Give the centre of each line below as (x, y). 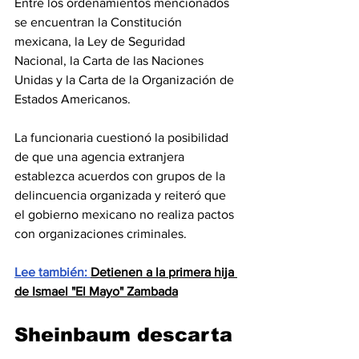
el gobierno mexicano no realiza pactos (126, 215)
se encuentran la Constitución (100, 22)
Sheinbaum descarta (127, 335)
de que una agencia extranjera (101, 157)
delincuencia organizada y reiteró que (122, 196)
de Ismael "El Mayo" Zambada (96, 292)
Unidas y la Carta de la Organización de (126, 80)
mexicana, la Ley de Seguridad (101, 42)
